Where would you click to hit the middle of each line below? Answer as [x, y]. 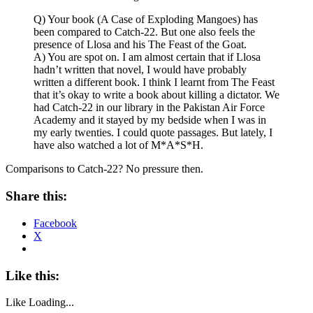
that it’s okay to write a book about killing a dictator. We [156, 95]
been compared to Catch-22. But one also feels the [144, 32]
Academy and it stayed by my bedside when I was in [150, 120]
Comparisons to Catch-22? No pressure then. [104, 169]
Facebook [55, 223]
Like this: [32, 275]
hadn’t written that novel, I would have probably [140, 70]
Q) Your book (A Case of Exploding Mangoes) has [146, 20]
